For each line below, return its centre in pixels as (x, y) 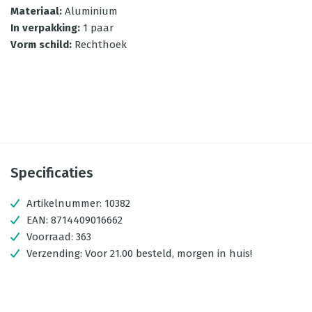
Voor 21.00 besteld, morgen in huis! (169, 253)
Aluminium (91, 11)
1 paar (98, 28)
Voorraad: (51, 237)
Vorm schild (40, 45)
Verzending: (56, 253)
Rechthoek (101, 45)
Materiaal (35, 11)
